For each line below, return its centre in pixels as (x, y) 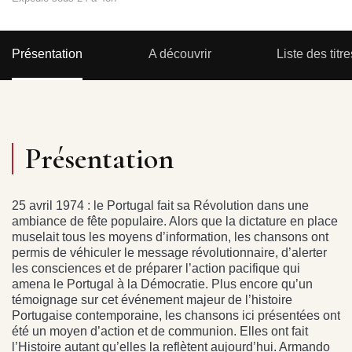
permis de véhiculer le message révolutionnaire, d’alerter (169, 253)
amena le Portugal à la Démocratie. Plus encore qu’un (162, 284)
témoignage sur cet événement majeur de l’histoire (152, 300)
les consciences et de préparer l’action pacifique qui (156, 269)
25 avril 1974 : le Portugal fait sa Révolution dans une (160, 206)
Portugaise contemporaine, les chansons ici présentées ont (176, 316)
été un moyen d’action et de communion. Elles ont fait (160, 332)
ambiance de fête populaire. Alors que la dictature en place (175, 222)
